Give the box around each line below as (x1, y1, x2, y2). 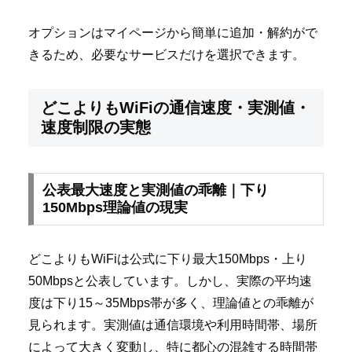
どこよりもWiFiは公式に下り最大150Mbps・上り (28, 252, 307, 266)
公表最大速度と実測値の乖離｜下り (42, 182, 269, 199)
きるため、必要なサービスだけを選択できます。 (28, 48, 305, 62)
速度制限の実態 (41, 119, 151, 137)
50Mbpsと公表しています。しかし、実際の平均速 (28, 274, 312, 288)
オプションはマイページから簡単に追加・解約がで (28, 26, 317, 40)
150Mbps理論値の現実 (42, 200, 188, 216)
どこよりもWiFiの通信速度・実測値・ (41, 99, 310, 117)
